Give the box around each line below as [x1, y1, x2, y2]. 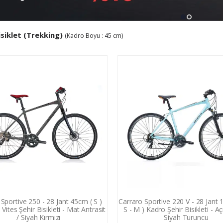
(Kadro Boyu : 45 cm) [65, 31, 123, 40]
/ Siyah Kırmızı [16, 212, 61, 222]
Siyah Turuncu [164, 212, 209, 222]
